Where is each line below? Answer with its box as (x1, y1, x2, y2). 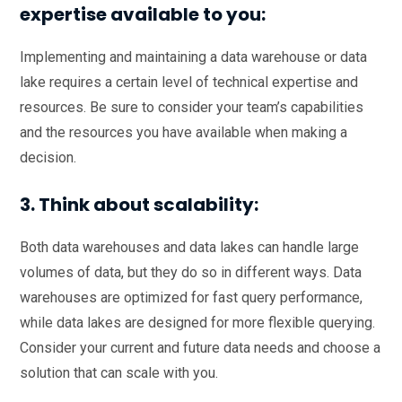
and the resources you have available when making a (20, 123, 347, 141)
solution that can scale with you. (20, 363, 222, 381)
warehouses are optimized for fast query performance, (20, 288, 363, 306)
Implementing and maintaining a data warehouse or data (20, 48, 367, 66)
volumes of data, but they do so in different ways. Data (20, 263, 362, 281)
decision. (20, 148, 80, 166)
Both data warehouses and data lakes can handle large (20, 238, 359, 256)
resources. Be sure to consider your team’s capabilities (20, 98, 363, 116)
